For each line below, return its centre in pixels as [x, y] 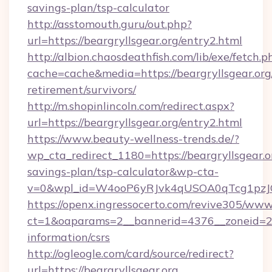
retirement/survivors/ [82, 90]
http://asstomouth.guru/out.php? [110, 24]
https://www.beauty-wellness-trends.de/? [133, 139]
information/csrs [69, 237]
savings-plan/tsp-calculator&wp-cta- [123, 172]
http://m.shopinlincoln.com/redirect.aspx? [131, 106]
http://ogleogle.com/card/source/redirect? [131, 253]
